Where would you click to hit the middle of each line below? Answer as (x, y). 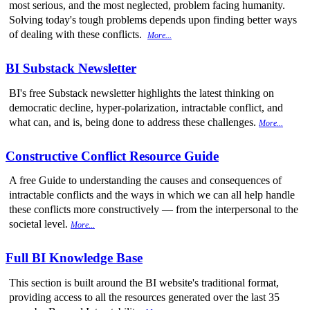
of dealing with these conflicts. (78, 35)
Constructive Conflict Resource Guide (112, 156)
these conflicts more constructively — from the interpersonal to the (154, 210)
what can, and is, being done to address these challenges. (134, 122)
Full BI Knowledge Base (74, 258)
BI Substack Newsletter (71, 69)
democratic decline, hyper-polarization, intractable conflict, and (146, 107)
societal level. (40, 224)
